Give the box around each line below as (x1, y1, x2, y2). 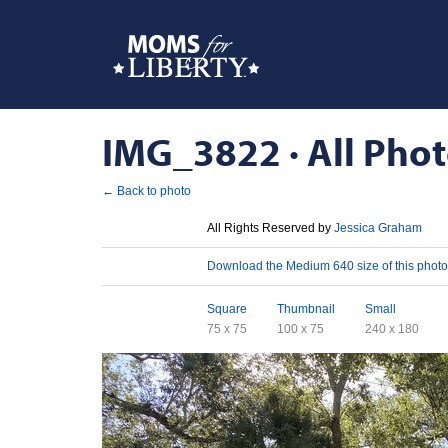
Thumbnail (277, 301, 335, 316)
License (137, 220, 172, 231)
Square (207, 301, 247, 316)
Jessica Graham (334, 220, 422, 235)
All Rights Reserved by (207, 220, 334, 235)
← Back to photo (102, 183, 191, 198)
